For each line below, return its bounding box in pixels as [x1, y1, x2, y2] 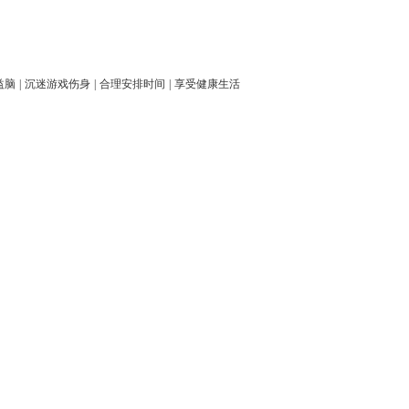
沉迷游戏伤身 [24, 78, 90, 90]
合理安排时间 [99, 78, 165, 90]
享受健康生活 [173, 78, 240, 90]
